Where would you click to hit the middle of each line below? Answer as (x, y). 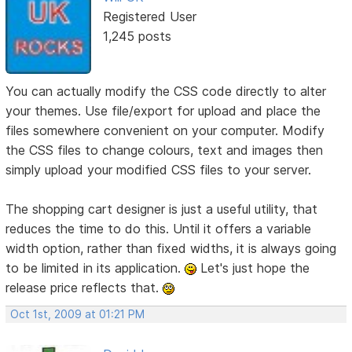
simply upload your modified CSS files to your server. (159, 170)
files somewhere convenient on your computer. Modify (165, 131)
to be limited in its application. (95, 268)
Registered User (149, 16)
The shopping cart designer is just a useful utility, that (162, 209)
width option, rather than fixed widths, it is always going (171, 249)
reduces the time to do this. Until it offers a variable (159, 229)
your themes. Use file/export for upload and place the (163, 111)
